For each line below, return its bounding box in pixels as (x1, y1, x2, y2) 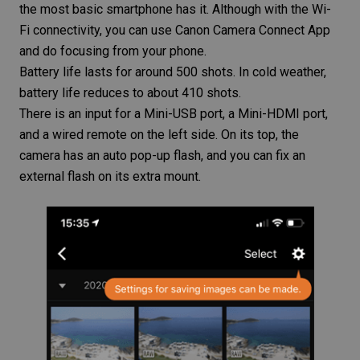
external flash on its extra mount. (19, 168, 201, 184)
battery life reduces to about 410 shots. (19, 84, 241, 100)
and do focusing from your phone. (19, 43, 207, 59)
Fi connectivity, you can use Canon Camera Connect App (19, 22, 330, 38)
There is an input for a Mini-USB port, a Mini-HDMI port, (19, 105, 328, 121)
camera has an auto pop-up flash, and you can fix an (19, 147, 305, 163)
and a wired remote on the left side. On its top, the (19, 126, 299, 142)
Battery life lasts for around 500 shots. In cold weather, (19, 63, 326, 80)
